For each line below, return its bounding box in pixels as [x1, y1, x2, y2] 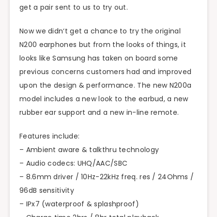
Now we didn [19, 26, 63, 36]
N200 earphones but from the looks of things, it [19, 40, 186, 50]
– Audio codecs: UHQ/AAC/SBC [19, 158, 128, 168]
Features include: [19, 131, 80, 141]
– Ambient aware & [19, 144, 90, 155]
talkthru [89, 144, 117, 155]
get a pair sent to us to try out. [19, 2, 128, 13]
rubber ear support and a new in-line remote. [19, 108, 179, 118]
